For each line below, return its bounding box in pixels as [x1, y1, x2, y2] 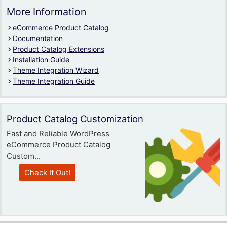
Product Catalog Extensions [13, 45, 104, 53]
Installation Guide [13, 55, 69, 64]
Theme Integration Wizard [13, 66, 99, 74]
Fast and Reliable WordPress [7, 129, 109, 138]
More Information [7, 6, 86, 18]
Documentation [13, 34, 63, 43]
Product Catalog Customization [7, 113, 143, 124]
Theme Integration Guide [13, 77, 95, 85]
